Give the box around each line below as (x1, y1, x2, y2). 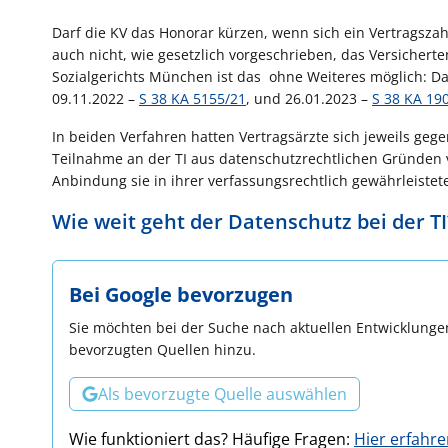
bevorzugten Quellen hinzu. (69, 339, 256, 359)
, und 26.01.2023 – (246, 88, 372, 108)
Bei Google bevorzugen (69, 280, 293, 308)
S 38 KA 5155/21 (139, 88, 246, 108)
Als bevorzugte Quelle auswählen (98, 382, 347, 405)
